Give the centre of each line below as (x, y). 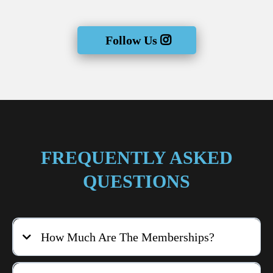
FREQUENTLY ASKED (136, 158)
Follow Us (131, 41)
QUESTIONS (136, 182)
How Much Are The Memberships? (127, 237)
